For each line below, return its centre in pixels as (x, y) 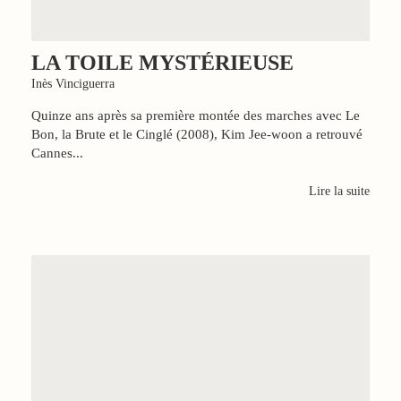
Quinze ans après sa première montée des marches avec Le (196, 115)
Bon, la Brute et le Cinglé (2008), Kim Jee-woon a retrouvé (197, 134)
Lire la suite (339, 191)
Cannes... (57, 153)
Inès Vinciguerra (73, 83)
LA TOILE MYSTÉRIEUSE (162, 62)
